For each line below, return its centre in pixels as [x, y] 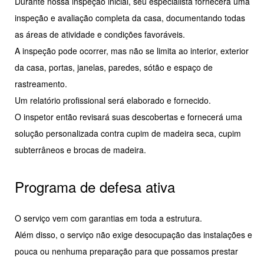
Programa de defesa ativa [95, 187]
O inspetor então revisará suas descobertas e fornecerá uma [128, 117]
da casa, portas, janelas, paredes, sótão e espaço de [114, 67]
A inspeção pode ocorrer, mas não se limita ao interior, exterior [132, 51]
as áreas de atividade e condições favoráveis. [100, 34]
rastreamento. [41, 84]
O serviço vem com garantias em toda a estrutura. [108, 218]
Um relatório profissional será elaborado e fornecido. [113, 100]
